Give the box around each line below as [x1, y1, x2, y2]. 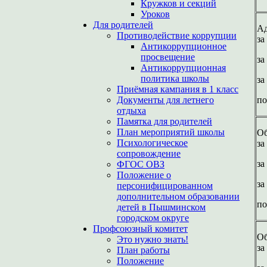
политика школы [141, 73, 209, 83]
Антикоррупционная [141, 63, 226, 73]
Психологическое [117, 138, 188, 148]
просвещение [141, 52, 195, 62]
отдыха [117, 105, 146, 116]
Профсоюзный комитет [93, 223, 188, 234]
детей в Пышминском [117, 202, 206, 212]
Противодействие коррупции [117, 30, 237, 41]
